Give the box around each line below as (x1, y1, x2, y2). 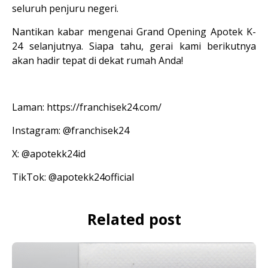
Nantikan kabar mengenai (12, 25, 136, 38)
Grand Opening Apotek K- (136, 25, 256, 38)
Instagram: (12, 124, 63, 137)
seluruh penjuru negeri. (12, 2, 118, 15)
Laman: (12, 100, 47, 114)
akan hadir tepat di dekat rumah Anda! (12, 54, 183, 67)
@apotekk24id (22, 147, 86, 160)
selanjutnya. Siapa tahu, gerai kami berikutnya (23, 39, 256, 53)
